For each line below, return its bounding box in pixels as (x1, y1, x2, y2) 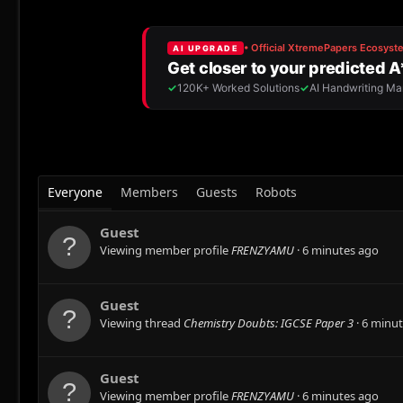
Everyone (48, 183, 103, 201)
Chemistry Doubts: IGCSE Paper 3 (184, 315, 354, 332)
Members (121, 183, 178, 201)
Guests (196, 183, 237, 201)
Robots (255, 183, 297, 201)
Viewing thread (100, 315, 184, 332)
